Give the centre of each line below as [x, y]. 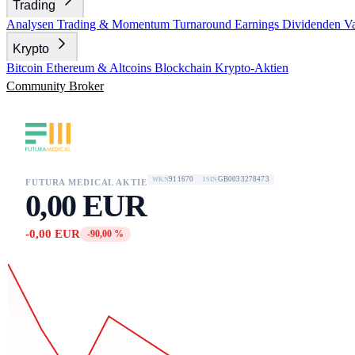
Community [38, 86]
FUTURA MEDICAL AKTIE [86, 183]
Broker [86, 86]
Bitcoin [26, 68]
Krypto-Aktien [252, 68]
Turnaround [204, 24]
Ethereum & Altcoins [100, 68]
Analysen [32, 24]
